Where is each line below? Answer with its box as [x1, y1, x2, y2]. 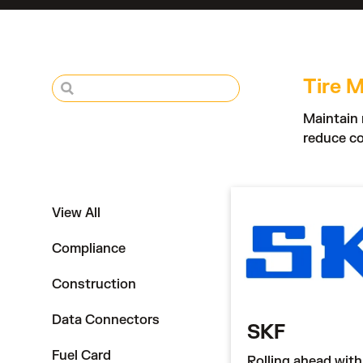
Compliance [52, 241, 126, 257]
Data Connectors [52, 312, 160, 328]
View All [52, 205, 100, 221]
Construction [52, 276, 136, 293]
